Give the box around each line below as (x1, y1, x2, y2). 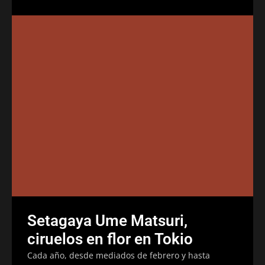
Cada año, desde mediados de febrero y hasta (27, 249, 210, 261)
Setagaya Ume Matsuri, (27, 211, 188, 230)
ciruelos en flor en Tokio (27, 230, 193, 248)
